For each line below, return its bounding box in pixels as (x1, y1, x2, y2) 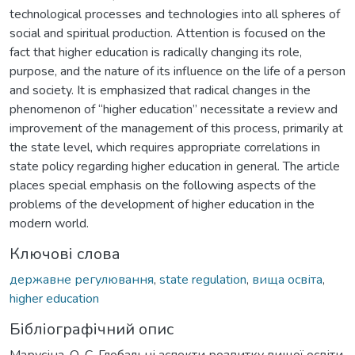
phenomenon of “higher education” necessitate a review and (10, 100, 338, 118)
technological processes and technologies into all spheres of (10, 5, 340, 23)
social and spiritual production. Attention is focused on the (10, 24, 326, 42)
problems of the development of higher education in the (10, 195, 315, 213)
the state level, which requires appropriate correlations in (10, 138, 320, 156)
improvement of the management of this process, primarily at (10, 119, 343, 137)
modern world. (10, 214, 89, 232)
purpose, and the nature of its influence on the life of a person (10, 62, 345, 80)
